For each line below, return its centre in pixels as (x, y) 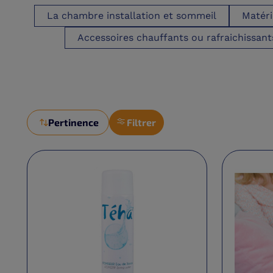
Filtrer (141, 122)
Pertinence (73, 122)
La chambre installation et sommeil (132, 16)
